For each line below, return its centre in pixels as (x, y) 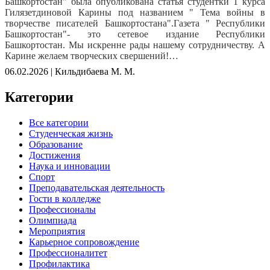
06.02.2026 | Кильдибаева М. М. (70, 71)
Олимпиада (53, 220)
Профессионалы (62, 209)
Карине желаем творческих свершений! (87, 56)
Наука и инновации (70, 166)
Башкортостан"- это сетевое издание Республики (135, 34)
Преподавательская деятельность (97, 187)
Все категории (59, 122)
